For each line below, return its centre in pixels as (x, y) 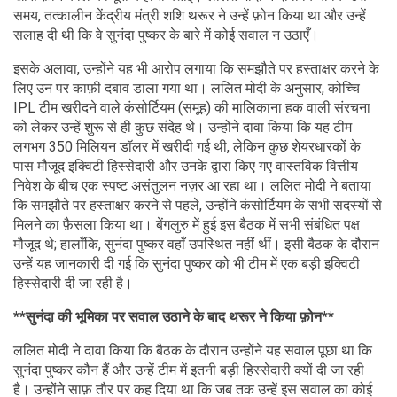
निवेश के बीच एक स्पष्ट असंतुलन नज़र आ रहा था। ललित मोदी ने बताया (192, 185)
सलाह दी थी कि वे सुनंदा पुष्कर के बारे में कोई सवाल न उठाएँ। (168, 35)
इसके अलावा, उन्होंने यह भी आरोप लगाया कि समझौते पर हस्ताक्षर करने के (196, 68)
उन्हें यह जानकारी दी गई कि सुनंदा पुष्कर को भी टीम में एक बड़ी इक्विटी (187, 263)
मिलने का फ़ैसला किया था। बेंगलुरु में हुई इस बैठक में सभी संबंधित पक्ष (187, 224)
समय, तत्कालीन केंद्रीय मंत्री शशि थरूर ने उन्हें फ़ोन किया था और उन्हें (190, 15)
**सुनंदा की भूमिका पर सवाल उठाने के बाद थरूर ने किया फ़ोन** (174, 316)
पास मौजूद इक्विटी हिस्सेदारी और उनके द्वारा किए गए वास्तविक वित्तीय (186, 166)
